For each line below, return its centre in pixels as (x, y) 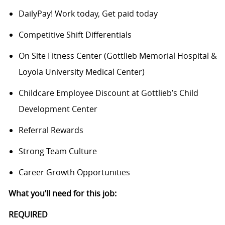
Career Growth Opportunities (75, 173)
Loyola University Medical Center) (82, 72)
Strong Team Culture (59, 151)
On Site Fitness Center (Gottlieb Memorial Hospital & (118, 56)
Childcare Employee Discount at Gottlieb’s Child (108, 93)
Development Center (59, 109)
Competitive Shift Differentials (76, 35)
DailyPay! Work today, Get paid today (89, 14)
